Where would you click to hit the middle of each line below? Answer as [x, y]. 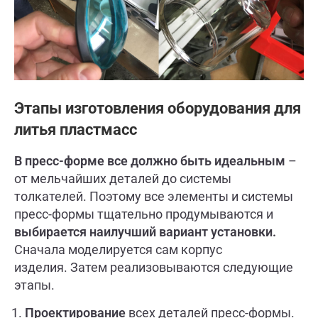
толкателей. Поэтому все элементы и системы [154, 196]
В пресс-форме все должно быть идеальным [150, 160]
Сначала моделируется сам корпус [118, 249]
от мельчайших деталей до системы [123, 178]
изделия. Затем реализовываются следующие [154, 267]
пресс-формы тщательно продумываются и [144, 214]
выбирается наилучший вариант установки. [145, 231]
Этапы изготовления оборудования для [158, 108]
